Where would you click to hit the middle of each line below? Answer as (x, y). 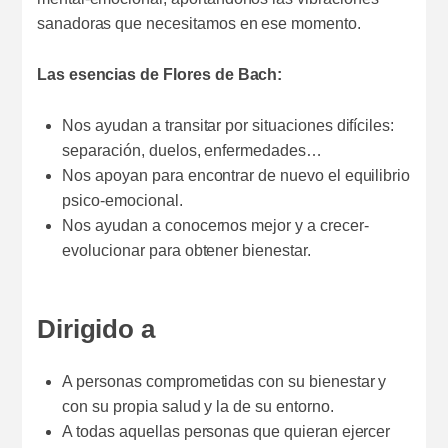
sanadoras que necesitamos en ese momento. (198, 24)
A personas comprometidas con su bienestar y (224, 382)
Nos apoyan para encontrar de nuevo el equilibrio (236, 175)
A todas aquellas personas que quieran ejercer (226, 432)
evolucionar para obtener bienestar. (186, 250)
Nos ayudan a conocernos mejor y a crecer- (215, 225)
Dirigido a (96, 328)
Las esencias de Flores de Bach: (159, 74)
